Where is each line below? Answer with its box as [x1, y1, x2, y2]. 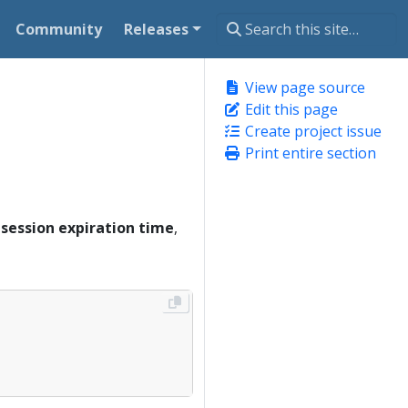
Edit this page [241, 99, 338, 119]
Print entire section [241, 143, 376, 163]
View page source [241, 77, 365, 97]
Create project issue [241, 121, 382, 141]
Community [15, 18, 103, 39]
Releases [124, 18, 189, 39]
